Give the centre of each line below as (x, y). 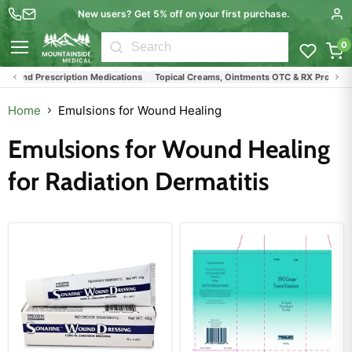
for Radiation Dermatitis (138, 181)
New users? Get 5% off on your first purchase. (183, 14)
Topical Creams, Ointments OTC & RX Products (244, 77)
